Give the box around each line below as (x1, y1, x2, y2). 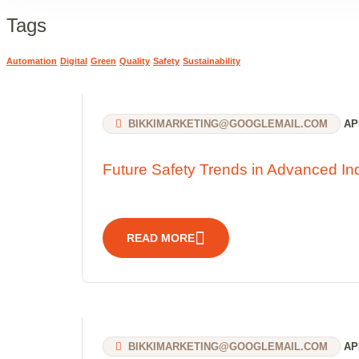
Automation (6, 56, 57, 67)
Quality (119, 56, 150, 67)
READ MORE (127, 231, 195, 244)
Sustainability (183, 56, 240, 67)
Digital (60, 56, 87, 67)
